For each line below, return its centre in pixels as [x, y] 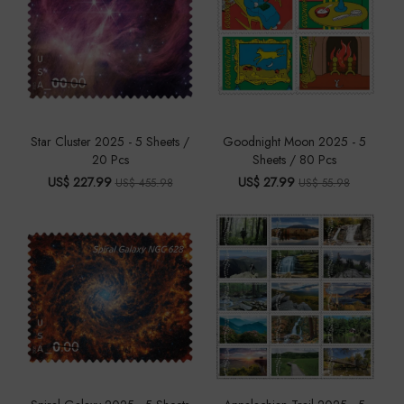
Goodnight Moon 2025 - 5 [294, 141]
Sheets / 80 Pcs [294, 159]
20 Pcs [110, 159]
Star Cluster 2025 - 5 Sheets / [110, 141]
